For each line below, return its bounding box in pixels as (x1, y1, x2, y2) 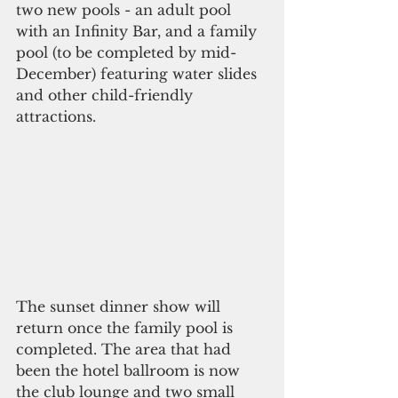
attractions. (16, 107, 100, 126)
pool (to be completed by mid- (16, 44, 236, 62)
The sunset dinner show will (16, 297, 225, 315)
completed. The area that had (16, 339, 235, 358)
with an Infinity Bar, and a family (16, 22, 261, 41)
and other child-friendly (16, 86, 197, 105)
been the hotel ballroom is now (16, 361, 244, 379)
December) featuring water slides (16, 65, 261, 84)
